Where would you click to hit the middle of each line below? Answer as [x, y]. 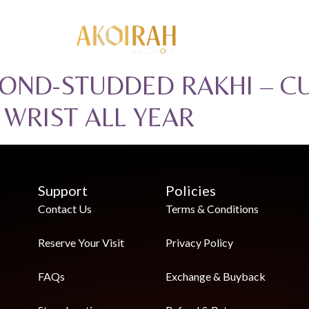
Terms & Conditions [212, 209]
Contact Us [65, 209]
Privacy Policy [199, 243]
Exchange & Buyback [216, 277]
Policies [191, 191]
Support [63, 191]
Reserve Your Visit [81, 243]
